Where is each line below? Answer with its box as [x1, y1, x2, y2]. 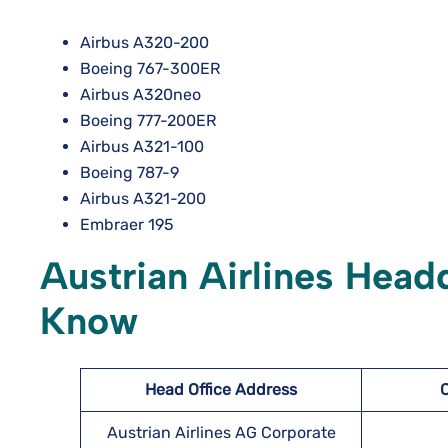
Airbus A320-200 [80, 33, 209, 52]
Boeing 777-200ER [80, 111, 216, 130]
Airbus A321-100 [80, 137, 204, 156]
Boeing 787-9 [80, 163, 179, 182]
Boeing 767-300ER [80, 59, 220, 78]
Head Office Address [145, 380, 297, 399]
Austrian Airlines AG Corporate [106, 423, 336, 442]
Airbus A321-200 [80, 189, 206, 208]
